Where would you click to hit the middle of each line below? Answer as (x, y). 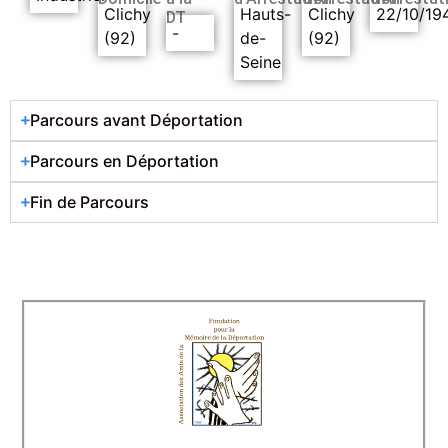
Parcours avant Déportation (136, 119)
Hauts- (265, 13)
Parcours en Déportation (124, 160)
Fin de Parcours (89, 201)
